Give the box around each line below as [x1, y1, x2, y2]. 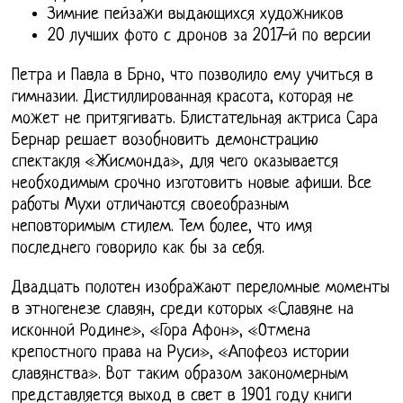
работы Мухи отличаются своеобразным [12, 195, 290, 215]
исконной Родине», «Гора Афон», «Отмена [12, 321, 311, 341]
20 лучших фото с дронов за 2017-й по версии [48, 26, 372, 46]
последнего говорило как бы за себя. [12, 238, 265, 258]
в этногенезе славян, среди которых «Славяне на [12, 300, 354, 319]
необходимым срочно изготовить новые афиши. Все [12, 174, 372, 193]
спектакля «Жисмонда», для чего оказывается [12, 152, 339, 172]
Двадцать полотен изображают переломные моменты [12, 278, 390, 298]
